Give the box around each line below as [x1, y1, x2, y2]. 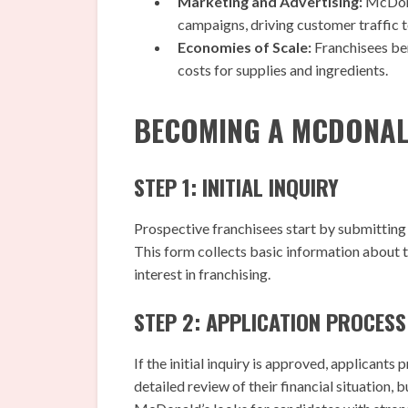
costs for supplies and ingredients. [178, 61, 388, 79]
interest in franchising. [134, 265, 270, 283]
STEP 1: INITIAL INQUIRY [134, 170, 339, 204]
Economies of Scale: [178, 38, 311, 56]
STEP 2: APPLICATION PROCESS [134, 305, 406, 339]
